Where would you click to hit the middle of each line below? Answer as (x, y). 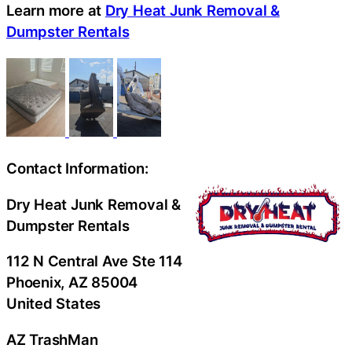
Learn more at (56, 10)
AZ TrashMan (52, 339)
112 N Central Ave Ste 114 (94, 261)
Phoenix (34, 282)
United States (54, 303)
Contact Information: (77, 168)
